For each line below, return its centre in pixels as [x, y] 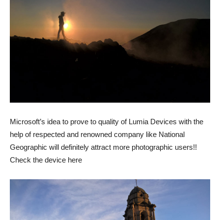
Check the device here [46, 160]
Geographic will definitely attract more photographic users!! [103, 147]
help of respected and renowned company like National [97, 134]
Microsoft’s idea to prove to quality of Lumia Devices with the [107, 121]
